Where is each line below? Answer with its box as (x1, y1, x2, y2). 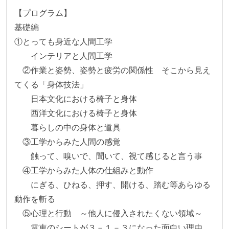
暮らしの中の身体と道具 (14, 122, 121, 132)
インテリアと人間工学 (14, 51, 112, 61)
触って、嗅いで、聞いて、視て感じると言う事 (14, 151, 202, 161)
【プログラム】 (14, 8, 72, 18)
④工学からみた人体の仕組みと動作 (14, 165, 153, 175)
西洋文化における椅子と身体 (14, 108, 137, 118)
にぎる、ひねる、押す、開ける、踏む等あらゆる (14, 179, 211, 190)
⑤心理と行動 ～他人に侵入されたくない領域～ (14, 208, 202, 218)
